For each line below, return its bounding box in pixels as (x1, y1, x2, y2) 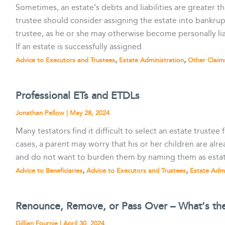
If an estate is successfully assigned (16, 40, 142, 53)
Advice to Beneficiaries (16, 166, 83, 176)
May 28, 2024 (70, 107, 110, 118)
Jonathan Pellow (16, 107, 67, 118)
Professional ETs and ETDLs (16, 87, 140, 104)
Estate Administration (119, 55, 184, 65)
